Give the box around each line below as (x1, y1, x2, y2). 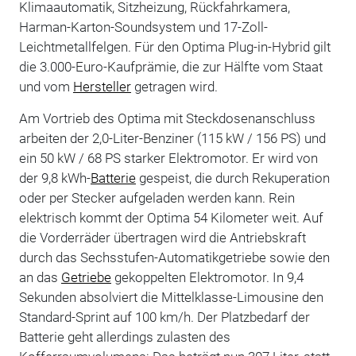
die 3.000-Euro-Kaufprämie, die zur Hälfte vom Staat (18, 58, 323, 75)
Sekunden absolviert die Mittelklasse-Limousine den (18, 288, 323, 305)
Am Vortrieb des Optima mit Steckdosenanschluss (18, 110, 315, 126)
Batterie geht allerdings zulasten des (18, 328, 230, 345)
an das (18, 269, 61, 285)
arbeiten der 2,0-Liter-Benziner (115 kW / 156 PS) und (18, 130, 326, 146)
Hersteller (72, 78, 131, 95)
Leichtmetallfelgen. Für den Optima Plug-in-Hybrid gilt (18, 38, 331, 55)
